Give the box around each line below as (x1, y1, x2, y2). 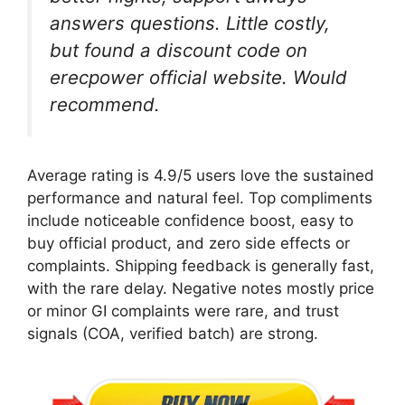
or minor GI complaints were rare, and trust (27, 301, 339, 320)
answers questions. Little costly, (50, 12, 330, 35)
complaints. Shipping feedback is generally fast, (27, 256, 374, 275)
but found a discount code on (50, 39, 307, 62)
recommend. (50, 93, 160, 117)
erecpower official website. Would (50, 66, 347, 89)
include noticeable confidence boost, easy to (27, 211, 353, 230)
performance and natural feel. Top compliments (27, 188, 372, 207)
